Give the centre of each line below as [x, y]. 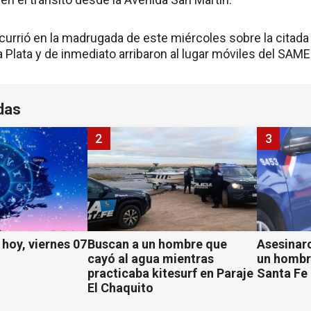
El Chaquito [120, 288]
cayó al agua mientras [150, 259]
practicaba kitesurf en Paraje [170, 274]
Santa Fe [283, 274]
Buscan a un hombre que [157, 244]
